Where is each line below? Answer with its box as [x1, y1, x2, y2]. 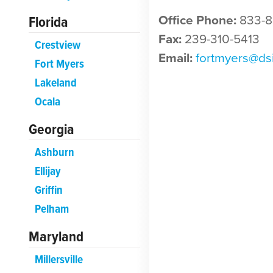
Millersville [34, 250, 83, 269]
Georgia [29, 118, 74, 141]
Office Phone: [158, 11, 237, 30]
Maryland [29, 225, 83, 248]
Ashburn [34, 143, 74, 161]
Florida [29, 11, 68, 34]
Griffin [34, 181, 63, 199]
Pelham [34, 200, 69, 218]
